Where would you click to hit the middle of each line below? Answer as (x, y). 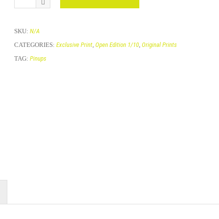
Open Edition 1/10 (117, 45)
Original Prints (159, 45)
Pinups (38, 59)
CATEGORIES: (35, 45)
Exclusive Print (74, 45)
